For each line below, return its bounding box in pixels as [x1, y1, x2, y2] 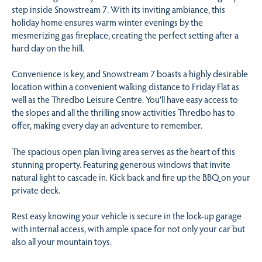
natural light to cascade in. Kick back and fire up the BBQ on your [12, 170, 250, 183]
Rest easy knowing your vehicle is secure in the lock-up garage [12, 209, 242, 222]
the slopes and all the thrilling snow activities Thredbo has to [12, 106, 235, 119]
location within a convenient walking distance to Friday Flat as [12, 80, 239, 93]
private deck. [12, 183, 60, 196]
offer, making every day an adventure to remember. [12, 119, 202, 132]
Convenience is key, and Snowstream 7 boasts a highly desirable [12, 67, 248, 80]
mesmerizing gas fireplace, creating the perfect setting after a [12, 28, 239, 41]
